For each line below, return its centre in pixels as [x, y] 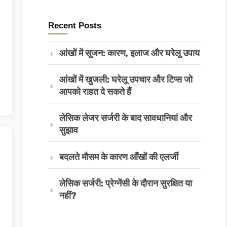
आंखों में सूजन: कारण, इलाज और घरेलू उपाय [129, 53]
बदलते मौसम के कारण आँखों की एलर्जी [119, 157]
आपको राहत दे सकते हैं [95, 92]
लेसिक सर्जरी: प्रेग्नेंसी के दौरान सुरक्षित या [125, 183]
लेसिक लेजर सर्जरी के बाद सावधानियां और [125, 118]
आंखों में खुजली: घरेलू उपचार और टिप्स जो [126, 80]
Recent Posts [74, 26]
